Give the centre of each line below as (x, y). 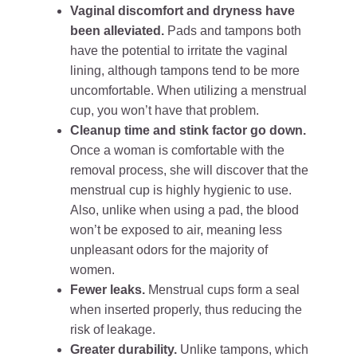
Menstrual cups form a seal (222, 290)
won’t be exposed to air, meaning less (176, 230)
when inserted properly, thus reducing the (186, 310)
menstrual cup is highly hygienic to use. (181, 190)
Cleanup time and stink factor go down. (188, 130)
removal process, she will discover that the (189, 170)
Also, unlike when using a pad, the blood (184, 210)
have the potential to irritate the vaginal (179, 51)
